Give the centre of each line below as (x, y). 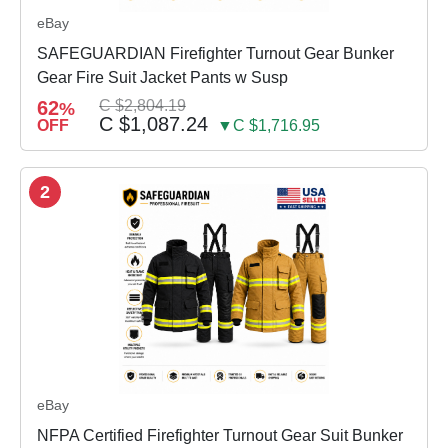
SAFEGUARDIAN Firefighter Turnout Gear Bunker (215, 53)
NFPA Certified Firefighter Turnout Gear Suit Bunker (220, 436)
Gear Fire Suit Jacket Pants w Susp (162, 77)
